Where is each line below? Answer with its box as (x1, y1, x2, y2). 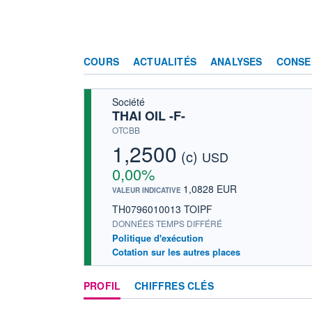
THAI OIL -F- (112, 106, 185, 125)
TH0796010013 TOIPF (112, 201, 212, 216)
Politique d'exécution (112, 231, 203, 244)
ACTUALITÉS (133, 54, 196, 68)
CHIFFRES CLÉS (134, 278, 214, 292)
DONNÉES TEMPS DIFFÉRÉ (112, 217, 222, 229)
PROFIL (84, 278, 121, 292)
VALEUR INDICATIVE (112, 185, 183, 195)
